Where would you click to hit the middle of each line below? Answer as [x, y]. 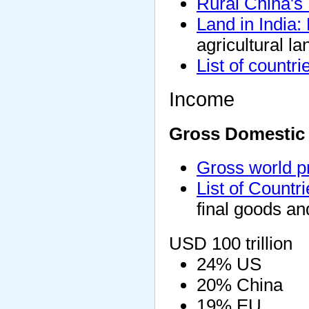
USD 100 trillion [231, 243]
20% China [240, 285]
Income [202, 99]
